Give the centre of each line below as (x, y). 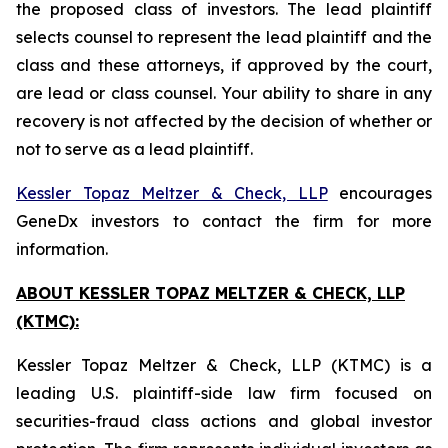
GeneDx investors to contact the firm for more (224, 221)
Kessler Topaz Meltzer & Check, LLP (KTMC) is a (224, 365)
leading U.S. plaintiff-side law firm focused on (224, 393)
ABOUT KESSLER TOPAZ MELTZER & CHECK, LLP (210, 293)
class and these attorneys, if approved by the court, (224, 65)
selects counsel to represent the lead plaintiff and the (224, 37)
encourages (379, 193)
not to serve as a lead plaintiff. (134, 149)
